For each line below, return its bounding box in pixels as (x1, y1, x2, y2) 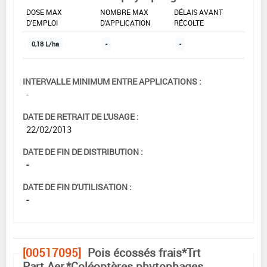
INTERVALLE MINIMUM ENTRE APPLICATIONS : (23, 76, 201, 88)
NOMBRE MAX (100, 7, 148, 17)
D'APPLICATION (100, 18, 151, 28)
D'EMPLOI (26, 18, 58, 28)
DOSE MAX (26, 7, 62, 17)
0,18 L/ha (32, 40, 59, 49)
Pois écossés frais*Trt (88, 245, 201, 261)
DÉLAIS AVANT (174, 7, 223, 17)
